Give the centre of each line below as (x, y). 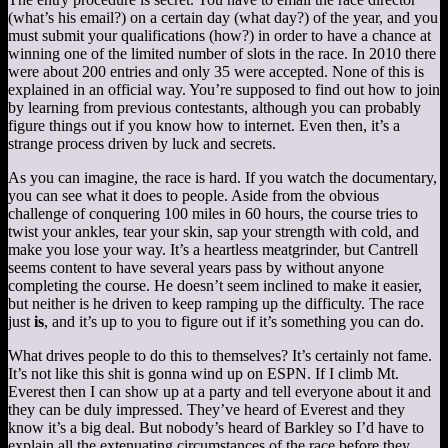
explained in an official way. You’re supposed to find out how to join (224, 89)
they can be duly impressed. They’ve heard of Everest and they (206, 409)
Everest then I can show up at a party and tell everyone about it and (219, 391)
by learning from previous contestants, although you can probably (214, 107)
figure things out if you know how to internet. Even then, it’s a (204, 125)
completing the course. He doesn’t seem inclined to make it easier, (215, 285)
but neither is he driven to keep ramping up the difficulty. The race (216, 303)
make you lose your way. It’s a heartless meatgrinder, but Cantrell (213, 249)
